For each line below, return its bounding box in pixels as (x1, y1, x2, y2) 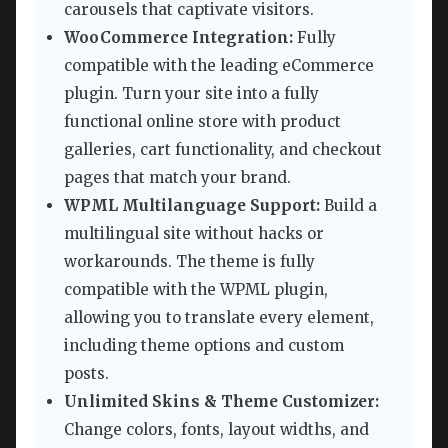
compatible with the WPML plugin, (64, 280, 328, 300)
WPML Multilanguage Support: (64, 196, 320, 216)
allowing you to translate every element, (64, 308, 374, 328)
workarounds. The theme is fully (64, 252, 315, 272)
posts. (64, 364, 109, 384)
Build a (320, 196, 377, 216)
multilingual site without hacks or (64, 224, 324, 244)
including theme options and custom (64, 336, 344, 356)
